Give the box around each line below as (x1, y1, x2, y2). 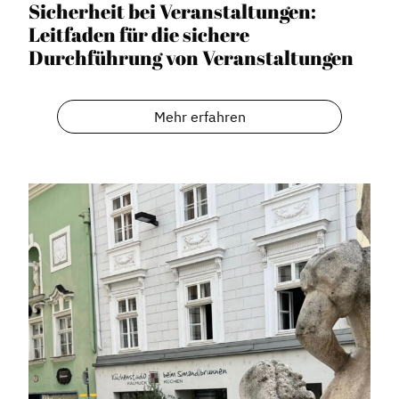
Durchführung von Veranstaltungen (28, 45, 354, 70)
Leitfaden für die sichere (28, 21, 249, 47)
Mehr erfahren (153, 108, 246, 126)
